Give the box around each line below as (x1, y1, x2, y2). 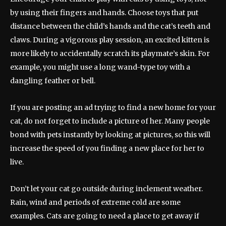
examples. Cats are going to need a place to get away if (10, 211, 199, 221)
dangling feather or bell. (10, 76, 95, 86)
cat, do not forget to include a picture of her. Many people (10, 117, 210, 126)
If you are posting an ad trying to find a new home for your (10, 103, 216, 112)
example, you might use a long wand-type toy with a (10, 63, 190, 72)
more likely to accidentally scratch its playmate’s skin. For (10, 49, 210, 59)
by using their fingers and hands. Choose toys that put (10, 8, 198, 18)
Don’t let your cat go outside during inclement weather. (10, 184, 203, 194)
